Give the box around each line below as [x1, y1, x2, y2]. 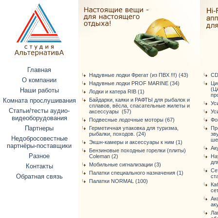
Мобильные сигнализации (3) [89, 162, 161, 167]
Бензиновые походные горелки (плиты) [89, 147, 186, 153]
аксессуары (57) [89, 109, 131, 114]
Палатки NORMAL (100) [89, 178, 148, 184]
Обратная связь [16, 173, 63, 180]
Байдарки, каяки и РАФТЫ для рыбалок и [89, 97, 190, 103]
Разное [29, 152, 50, 160]
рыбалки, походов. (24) [89, 131, 146, 137]
